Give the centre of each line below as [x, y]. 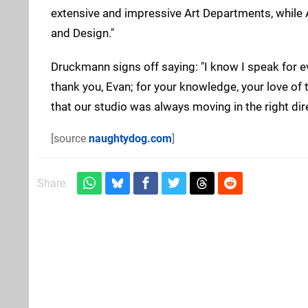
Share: [53, 183]
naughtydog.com [130, 138]
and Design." [82, 33]
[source [70, 138]
